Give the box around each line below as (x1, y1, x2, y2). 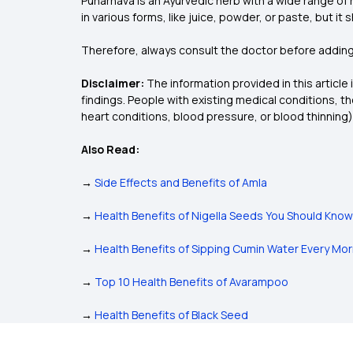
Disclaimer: (81, 76, 144, 91)
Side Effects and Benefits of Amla (95, 175, 267, 190)
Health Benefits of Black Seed (95, 307, 248, 322)
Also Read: (81, 142, 139, 157)
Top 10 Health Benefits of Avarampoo (95, 274, 288, 289)
